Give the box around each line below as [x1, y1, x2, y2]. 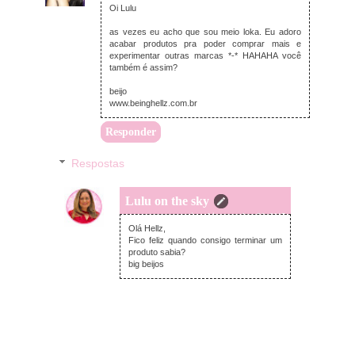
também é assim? [109, 62, 177, 72]
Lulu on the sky [125, 194, 209, 208]
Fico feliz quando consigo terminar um [128, 235, 282, 246]
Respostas [71, 157, 125, 170]
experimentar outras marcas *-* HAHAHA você [109, 50, 301, 60]
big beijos [128, 259, 164, 269]
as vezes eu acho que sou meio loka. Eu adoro [109, 26, 301, 36]
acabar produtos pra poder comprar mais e [109, 38, 301, 48]
